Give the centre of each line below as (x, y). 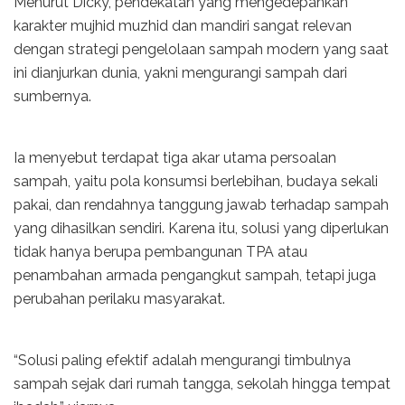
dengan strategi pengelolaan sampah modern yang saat (201, 49)
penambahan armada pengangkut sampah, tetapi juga (195, 275)
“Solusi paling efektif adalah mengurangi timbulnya (182, 360)
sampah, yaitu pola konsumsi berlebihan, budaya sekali (196, 181)
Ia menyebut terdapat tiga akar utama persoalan (175, 157)
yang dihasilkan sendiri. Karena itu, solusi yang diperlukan (201, 228)
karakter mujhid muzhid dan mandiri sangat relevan (183, 25)
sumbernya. (52, 96)
